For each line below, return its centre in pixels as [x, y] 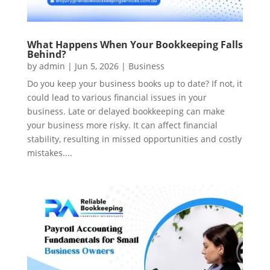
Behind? [46, 55]
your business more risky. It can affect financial [122, 125]
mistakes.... [49, 153]
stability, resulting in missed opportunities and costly [134, 139]
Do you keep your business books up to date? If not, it [134, 84]
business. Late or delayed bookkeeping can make [126, 111]
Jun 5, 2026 [96, 66]
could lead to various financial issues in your [117, 98]
